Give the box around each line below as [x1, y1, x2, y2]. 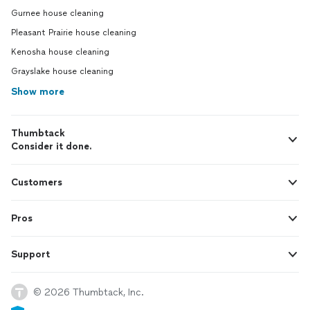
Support [11, 248, 50, 260]
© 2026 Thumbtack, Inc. [33, 286, 144, 298]
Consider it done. [11, 140, 92, 152]
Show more [11, 86, 64, 98]
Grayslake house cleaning [11, 66, 113, 76]
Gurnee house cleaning [11, 8, 104, 18]
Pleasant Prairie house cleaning [11, 28, 136, 37]
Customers [11, 176, 62, 188]
